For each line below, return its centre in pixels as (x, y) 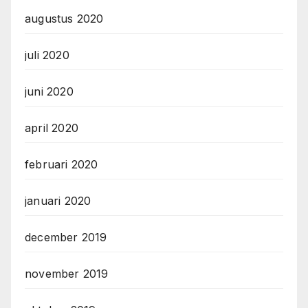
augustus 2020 (64, 18)
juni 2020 (49, 91)
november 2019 (67, 273)
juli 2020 (47, 55)
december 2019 (66, 237)
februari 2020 (62, 164)
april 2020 (52, 128)
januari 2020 (58, 200)
